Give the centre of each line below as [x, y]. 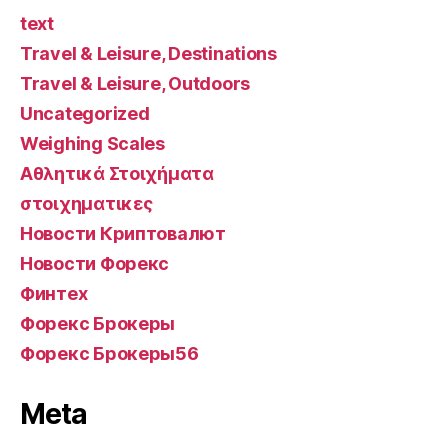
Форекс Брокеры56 [109, 354]
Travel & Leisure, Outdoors [135, 84]
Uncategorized [85, 114]
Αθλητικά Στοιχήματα [117, 174]
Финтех [54, 294]
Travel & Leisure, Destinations [148, 54]
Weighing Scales [92, 144]
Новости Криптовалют [123, 234]
